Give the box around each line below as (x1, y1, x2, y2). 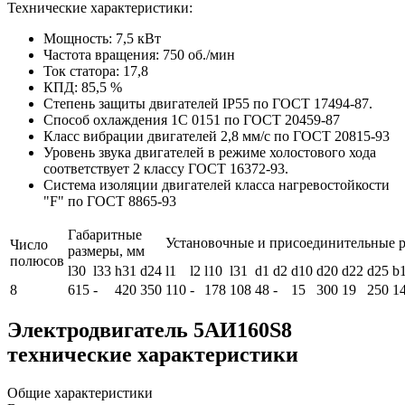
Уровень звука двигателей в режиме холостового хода (43, 144, 376, 160)
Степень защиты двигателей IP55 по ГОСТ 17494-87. (43, 95, 372, 111)
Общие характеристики (7, 384, 153, 400)
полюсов (10, 252, 64, 268)
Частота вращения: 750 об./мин (43, 46, 235, 62)
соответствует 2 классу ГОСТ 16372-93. (43, 160, 288, 176)
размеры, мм (68, 242, 145, 259)
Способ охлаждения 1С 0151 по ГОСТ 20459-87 (43, 111, 340, 127)
